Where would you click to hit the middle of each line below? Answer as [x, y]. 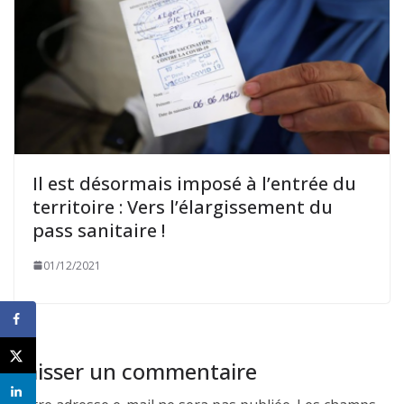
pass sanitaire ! [99, 230]
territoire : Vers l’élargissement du [183, 207]
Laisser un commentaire [136, 371]
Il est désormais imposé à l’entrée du [194, 183]
